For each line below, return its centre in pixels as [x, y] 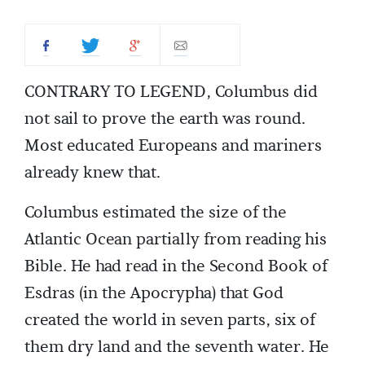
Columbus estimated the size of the [156, 213]
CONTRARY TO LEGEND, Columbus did [171, 92]
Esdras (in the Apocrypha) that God [154, 293]
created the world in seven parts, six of [170, 320]
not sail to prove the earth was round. [165, 119]
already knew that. [92, 173]
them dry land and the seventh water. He [177, 347]
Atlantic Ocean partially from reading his [176, 240]
